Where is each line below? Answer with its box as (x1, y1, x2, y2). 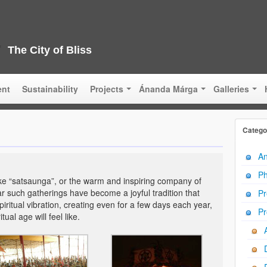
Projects (90, 83, 123, 95)
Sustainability (22, 83, 78, 95)
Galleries (213, 83, 249, 95)
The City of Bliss (7, 44, 92, 56)
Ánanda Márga (139, 83, 198, 95)
